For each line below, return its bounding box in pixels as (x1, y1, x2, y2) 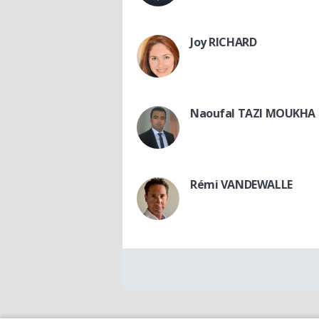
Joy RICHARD (190, 33, 257, 50)
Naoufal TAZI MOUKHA (190, 105, 316, 121)
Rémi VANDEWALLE (190, 176, 293, 192)
